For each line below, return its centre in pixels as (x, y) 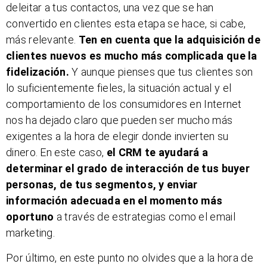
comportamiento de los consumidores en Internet (124, 104)
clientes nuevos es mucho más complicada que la (132, 56)
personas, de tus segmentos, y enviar (102, 185)
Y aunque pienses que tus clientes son (161, 72)
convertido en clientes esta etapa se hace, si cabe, (126, 24)
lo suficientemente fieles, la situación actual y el (119, 88)
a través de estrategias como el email (145, 217)
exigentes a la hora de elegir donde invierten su (117, 136)
